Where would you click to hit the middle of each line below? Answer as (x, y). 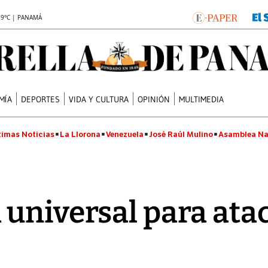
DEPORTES (41, 99)
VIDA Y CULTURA (99, 99)
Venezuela (125, 134)
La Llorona (80, 134)
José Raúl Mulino (181, 134)
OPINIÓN (154, 99)
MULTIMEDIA (202, 99)
